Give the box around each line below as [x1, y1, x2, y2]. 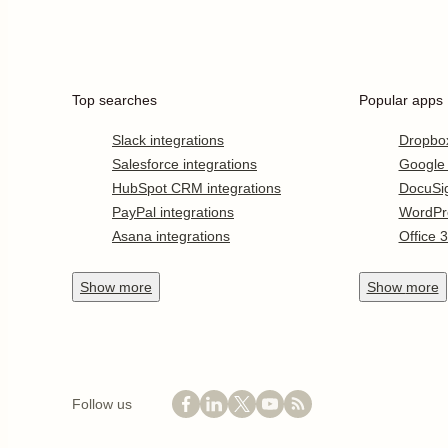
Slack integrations [112, 132, 224, 148]
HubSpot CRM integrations [112, 180, 281, 196]
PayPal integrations [112, 204, 234, 220]
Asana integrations [112, 228, 230, 244]
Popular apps [358, 92, 443, 108]
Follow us [72, 396, 132, 412]
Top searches [72, 92, 157, 108]
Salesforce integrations [112, 156, 257, 172]
